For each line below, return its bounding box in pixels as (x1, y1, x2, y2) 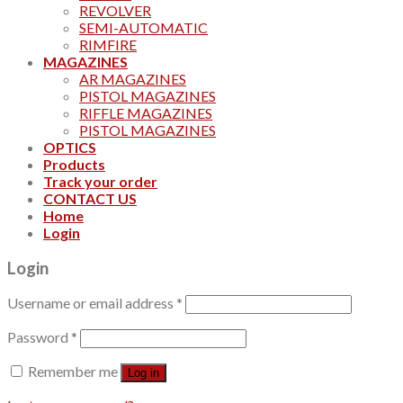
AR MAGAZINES (79, 70, 186, 88)
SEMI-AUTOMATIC (79, 19, 208, 37)
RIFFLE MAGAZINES (79, 104, 212, 122)
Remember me (28, 363, 118, 381)
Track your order (43, 173, 157, 191)
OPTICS (43, 139, 96, 157)
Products (43, 156, 105, 174)
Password (7, 328, 71, 346)
